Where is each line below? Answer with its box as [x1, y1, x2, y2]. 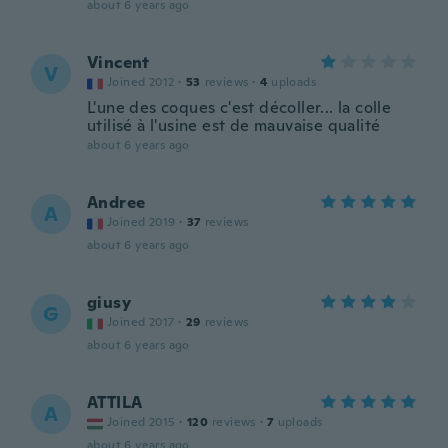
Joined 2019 [107, 214, 176, 230]
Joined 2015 [107, 414, 176, 430]
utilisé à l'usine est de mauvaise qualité [87, 115, 381, 136]
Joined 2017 [107, 314, 175, 330]
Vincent [87, 52, 150, 73]
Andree [87, 192, 146, 213]
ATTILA [87, 392, 143, 413]
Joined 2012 [107, 74, 175, 90]
